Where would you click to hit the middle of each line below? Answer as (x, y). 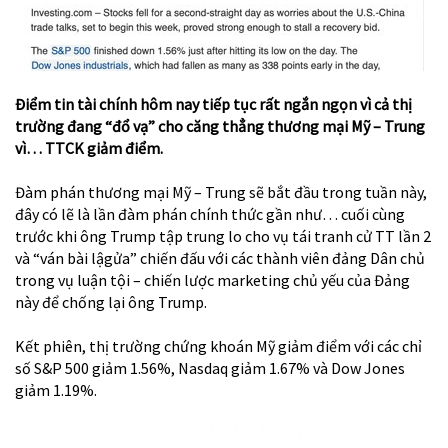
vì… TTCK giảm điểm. (89, 147)
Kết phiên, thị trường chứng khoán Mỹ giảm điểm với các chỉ (218, 345)
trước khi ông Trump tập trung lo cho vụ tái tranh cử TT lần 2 (223, 235)
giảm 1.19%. (56, 389)
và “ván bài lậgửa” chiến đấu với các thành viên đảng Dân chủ (220, 257)
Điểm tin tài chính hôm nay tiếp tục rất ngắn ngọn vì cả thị (213, 103)
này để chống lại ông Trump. (111, 301)
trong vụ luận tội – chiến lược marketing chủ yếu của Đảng (212, 279)
